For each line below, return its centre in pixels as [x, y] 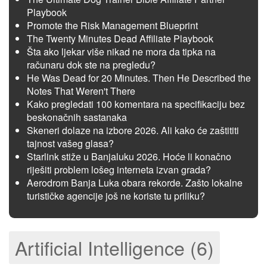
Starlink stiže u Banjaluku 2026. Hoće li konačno [129, 156]
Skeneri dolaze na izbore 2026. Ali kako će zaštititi [133, 130]
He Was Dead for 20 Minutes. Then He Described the [139, 78]
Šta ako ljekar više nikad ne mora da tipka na [121, 52]
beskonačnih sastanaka [77, 117]
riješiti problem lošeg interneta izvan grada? [119, 170]
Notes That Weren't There [81, 91]
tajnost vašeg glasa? [70, 143]
